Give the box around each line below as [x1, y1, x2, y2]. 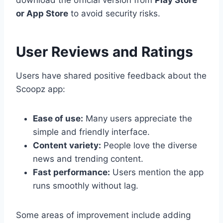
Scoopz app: [16, 84, 65, 95]
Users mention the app [110, 167, 204, 178]
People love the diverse [101, 140, 197, 151]
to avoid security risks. [68, 8, 160, 19]
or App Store [16, 8, 68, 19]
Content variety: [33, 140, 101, 151]
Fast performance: [33, 167, 110, 178]
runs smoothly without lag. [33, 181, 138, 191]
